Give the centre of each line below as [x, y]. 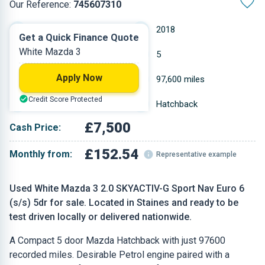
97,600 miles [180, 79]
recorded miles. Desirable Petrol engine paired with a [119, 255]
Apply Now [79, 78]
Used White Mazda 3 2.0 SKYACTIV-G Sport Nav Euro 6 [127, 188]
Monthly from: [41, 154]
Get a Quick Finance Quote [79, 38]
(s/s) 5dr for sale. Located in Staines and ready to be [124, 203]
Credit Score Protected [65, 99]
